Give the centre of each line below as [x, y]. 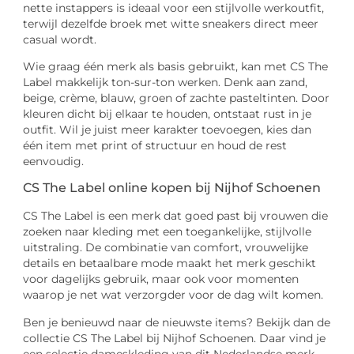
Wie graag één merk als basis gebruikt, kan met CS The [176, 67]
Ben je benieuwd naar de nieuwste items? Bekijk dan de [177, 322]
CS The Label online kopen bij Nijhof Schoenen [172, 188]
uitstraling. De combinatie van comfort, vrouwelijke [166, 248]
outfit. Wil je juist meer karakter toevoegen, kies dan [168, 130]
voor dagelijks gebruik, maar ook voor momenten [161, 279]
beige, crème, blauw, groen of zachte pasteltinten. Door [177, 98]
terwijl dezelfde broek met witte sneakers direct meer [171, 23]
